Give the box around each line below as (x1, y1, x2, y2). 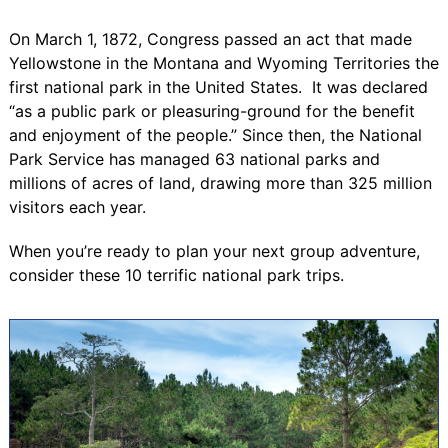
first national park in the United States (8, 76, 298, 97)
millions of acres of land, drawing (8, 172, 266, 193)
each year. (63, 196, 146, 217)
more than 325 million (265, 172, 432, 193)
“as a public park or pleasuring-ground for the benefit (8, 100, 415, 121)
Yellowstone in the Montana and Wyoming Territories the (8, 52, 439, 73)
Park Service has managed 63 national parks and (8, 148, 380, 169)
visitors (8, 196, 64, 217)
